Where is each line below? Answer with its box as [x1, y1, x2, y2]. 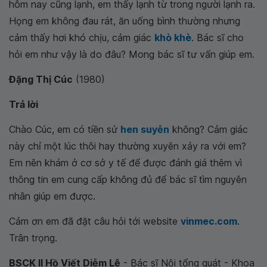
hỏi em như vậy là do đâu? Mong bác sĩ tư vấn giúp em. [9, 48, 254, 60]
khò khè [154, 32, 191, 44]
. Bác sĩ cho [191, 32, 244, 44]
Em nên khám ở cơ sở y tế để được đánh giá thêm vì [9, 157, 242, 169]
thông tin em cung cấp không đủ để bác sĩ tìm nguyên [9, 173, 247, 185]
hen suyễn [120, 123, 169, 135]
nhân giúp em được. [9, 190, 95, 202]
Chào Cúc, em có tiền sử [9, 123, 120, 135]
